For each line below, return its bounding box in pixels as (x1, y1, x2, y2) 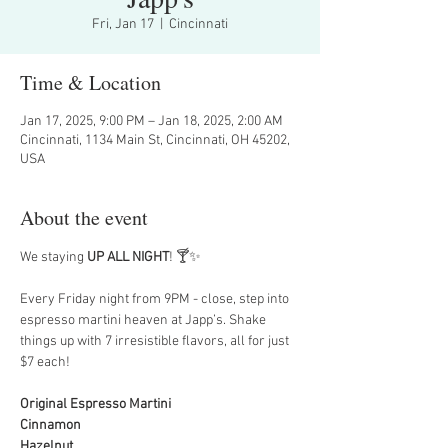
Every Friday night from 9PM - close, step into (20, 291, 292, 308)
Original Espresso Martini (20, 396, 171, 413)
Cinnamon (20, 417, 81, 434)
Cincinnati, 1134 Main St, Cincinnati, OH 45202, (20, 132, 290, 149)
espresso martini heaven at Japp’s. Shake (20, 312, 269, 329)
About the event (20, 204, 148, 231)
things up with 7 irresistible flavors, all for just (20, 333, 292, 350)
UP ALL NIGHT (87, 249, 169, 266)
